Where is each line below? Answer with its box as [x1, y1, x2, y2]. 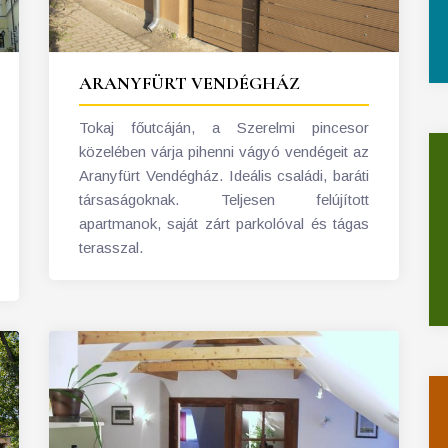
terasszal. [79, 239, 143, 257]
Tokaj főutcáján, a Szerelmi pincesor [79, 119, 369, 137]
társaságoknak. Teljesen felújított [79, 191, 369, 209]
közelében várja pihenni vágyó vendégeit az [79, 143, 369, 161]
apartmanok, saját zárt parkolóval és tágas [79, 215, 369, 233]
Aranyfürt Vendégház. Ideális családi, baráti [79, 167, 369, 185]
